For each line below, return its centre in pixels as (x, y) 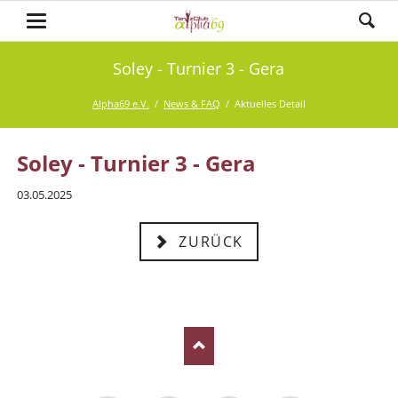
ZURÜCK (208, 241)
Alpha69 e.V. (120, 104)
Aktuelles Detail (270, 104)
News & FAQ (191, 104)
